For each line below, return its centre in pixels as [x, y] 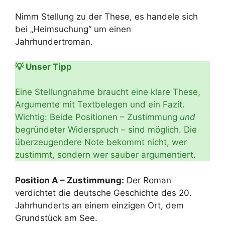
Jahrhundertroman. [54, 41]
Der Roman [148, 180]
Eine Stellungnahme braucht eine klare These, [108, 92]
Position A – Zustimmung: [70, 180]
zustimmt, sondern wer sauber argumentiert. [105, 155]
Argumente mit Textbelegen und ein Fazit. [100, 104]
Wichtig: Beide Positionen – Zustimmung [97, 117]
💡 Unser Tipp [43, 67]
